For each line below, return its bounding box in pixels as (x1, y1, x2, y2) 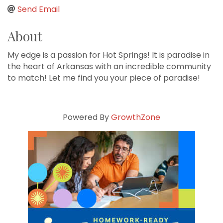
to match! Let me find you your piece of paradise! (7, 73, 200, 85)
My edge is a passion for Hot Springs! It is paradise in (7, 50, 210, 62)
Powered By (63, 112, 111, 124)
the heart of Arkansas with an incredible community (7, 61, 211, 73)
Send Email (17, 4, 60, 16)
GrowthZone (111, 112, 160, 124)
